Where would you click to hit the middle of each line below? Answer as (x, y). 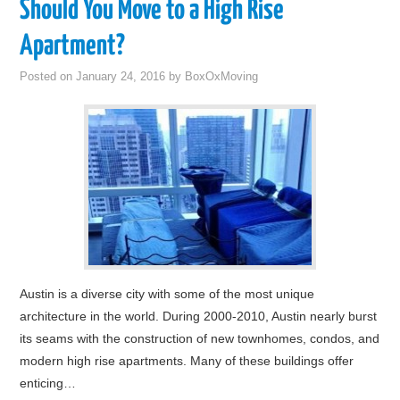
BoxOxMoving (222, 77)
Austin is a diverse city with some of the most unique (167, 294)
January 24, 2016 (121, 77)
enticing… (48, 383)
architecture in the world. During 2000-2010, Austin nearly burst (199, 316)
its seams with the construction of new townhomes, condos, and (200, 338)
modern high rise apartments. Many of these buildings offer (187, 361)
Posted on (48, 77)
